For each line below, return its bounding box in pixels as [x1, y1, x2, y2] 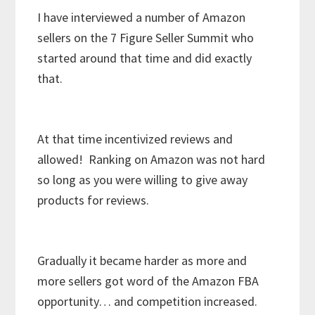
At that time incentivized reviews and [37, 131, 233, 148]
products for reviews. [37, 192, 150, 209]
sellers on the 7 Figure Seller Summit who [37, 30, 255, 46]
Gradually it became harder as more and [37, 252, 247, 269]
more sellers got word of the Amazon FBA [37, 273, 259, 290]
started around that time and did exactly [37, 50, 252, 67]
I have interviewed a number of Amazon [37, 9, 246, 26]
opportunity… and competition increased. [37, 293, 264, 310]
